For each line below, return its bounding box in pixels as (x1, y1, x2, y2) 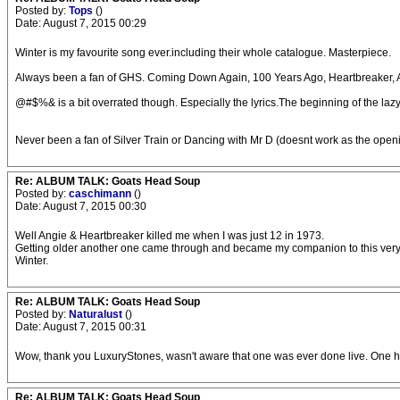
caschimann (69, 187, 134, 200)
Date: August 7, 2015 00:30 (15, 200, 146, 212)
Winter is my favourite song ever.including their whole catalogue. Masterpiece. (15, 46, 391, 59)
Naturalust (69, 308, 125, 321)
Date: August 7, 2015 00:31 (15, 321, 146, 333)
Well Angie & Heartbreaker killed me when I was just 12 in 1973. (15, 229, 324, 242)
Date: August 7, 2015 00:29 (15, 17, 146, 29)
